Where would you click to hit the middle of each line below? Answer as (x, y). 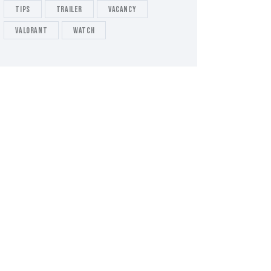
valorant (31, 31)
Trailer (69, 10)
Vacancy (122, 10)
